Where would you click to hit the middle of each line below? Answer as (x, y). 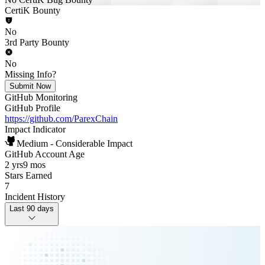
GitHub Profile (33, 108)
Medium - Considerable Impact (75, 143)
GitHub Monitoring (41, 97)
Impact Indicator (35, 129)
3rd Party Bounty (37, 42)
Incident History (35, 197)
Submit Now (30, 86)
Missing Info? (30, 74)
